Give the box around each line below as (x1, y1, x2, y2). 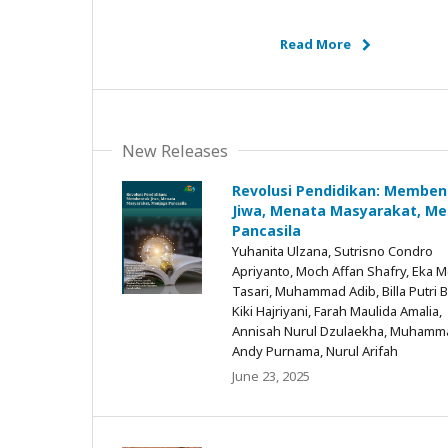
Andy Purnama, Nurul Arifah (232, 341, 398, 360)
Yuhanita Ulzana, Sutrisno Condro (232, 241, 433, 260)
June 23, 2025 (232, 366, 310, 385)
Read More (280, 34, 351, 53)
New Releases (122, 139, 228, 162)
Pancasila (232, 220, 301, 240)
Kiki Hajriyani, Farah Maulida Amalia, (232, 301, 442, 320)
